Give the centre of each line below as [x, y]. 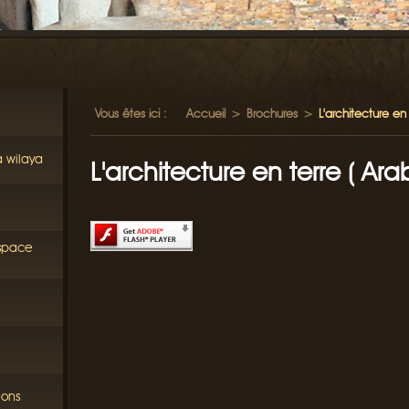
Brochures [272, 113]
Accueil [206, 113]
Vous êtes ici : [131, 113]
